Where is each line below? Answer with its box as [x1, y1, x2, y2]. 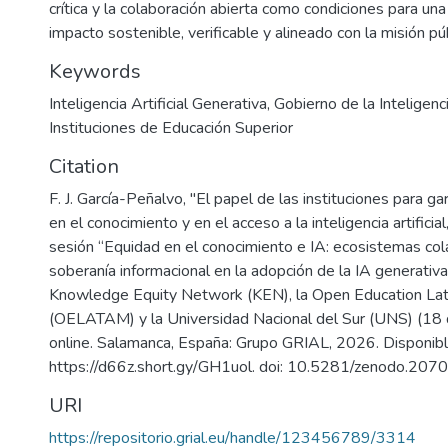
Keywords [49, 58, 141, 85]
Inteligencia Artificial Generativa [49, 93, 267, 115]
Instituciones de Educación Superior [49, 117, 293, 139]
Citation [49, 153, 119, 180]
